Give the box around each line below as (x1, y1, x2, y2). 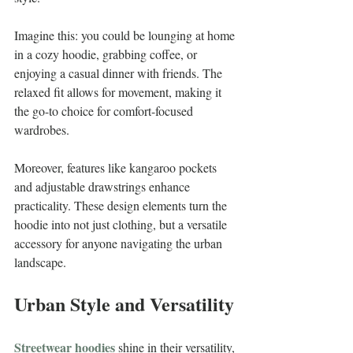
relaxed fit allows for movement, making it (14, 83, 225, 100)
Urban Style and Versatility (14, 289, 234, 318)
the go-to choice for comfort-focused (14, 102, 196, 119)
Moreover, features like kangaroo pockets (14, 158, 220, 176)
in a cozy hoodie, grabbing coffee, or (14, 45, 200, 62)
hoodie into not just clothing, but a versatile (14, 215, 230, 232)
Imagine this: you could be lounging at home (14, 26, 238, 43)
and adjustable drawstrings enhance (14, 177, 193, 195)
